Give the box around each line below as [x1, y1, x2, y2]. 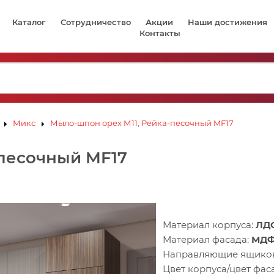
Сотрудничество [60, 17, 131, 27]
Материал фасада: [163, 234, 251, 245]
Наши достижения [187, 17, 267, 27]
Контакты [139, 28, 180, 38]
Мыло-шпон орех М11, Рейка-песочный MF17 [50, 118, 234, 128]
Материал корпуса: [163, 219, 256, 231]
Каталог [12, 17, 46, 27]
